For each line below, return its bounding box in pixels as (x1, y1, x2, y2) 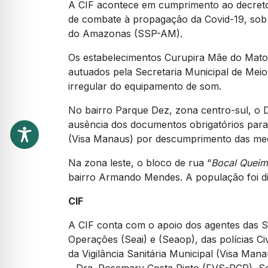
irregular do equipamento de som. (68, 80, 224, 93)
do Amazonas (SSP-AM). (68, 28, 182, 40)
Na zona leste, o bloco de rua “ (68, 157, 211, 169)
